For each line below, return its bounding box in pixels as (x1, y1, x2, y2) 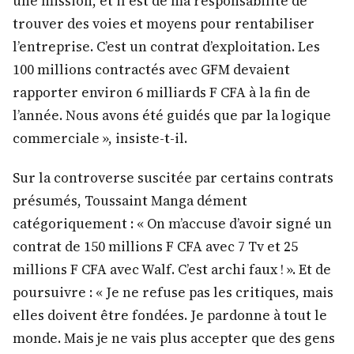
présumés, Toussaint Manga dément (13, 190, 247, 210)
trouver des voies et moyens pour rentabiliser (13, 13, 314, 33)
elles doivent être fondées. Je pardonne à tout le (13, 305, 327, 325)
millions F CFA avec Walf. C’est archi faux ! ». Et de (13, 259, 331, 279)
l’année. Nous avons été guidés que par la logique (13, 105, 331, 125)
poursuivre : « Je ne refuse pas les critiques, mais (13, 282, 333, 302)
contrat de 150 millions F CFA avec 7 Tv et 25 (13, 236, 298, 256)
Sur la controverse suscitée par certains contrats (13, 168, 333, 187)
